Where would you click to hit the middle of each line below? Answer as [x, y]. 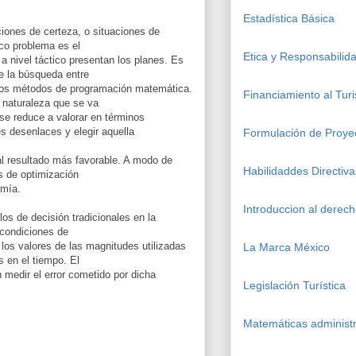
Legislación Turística [294, 285]
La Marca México [286, 247]
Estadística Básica [289, 18]
